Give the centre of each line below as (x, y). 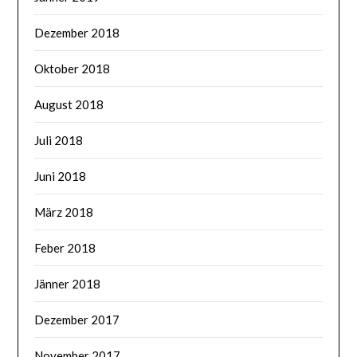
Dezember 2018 (77, 33)
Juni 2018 (61, 177)
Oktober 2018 (73, 69)
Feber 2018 (65, 248)
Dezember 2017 (77, 320)
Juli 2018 (59, 141)
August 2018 (69, 105)
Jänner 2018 (68, 284)
